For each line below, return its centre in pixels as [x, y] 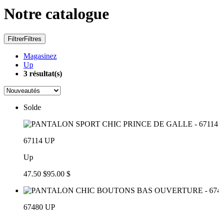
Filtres [33, 39]
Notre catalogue [56, 14]
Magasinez [40, 56]
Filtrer [16, 39]
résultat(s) [45, 73]
